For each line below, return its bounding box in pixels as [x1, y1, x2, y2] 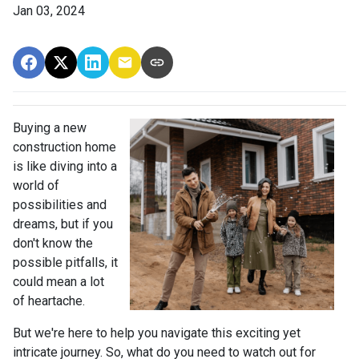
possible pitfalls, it [13, 255, 118, 270]
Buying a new [13, 120, 87, 135]
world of [13, 178, 59, 193]
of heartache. [13, 293, 88, 309]
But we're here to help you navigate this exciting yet [13, 325, 301, 341]
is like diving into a [13, 159, 117, 174]
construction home [13, 139, 116, 155]
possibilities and [13, 197, 107, 212]
